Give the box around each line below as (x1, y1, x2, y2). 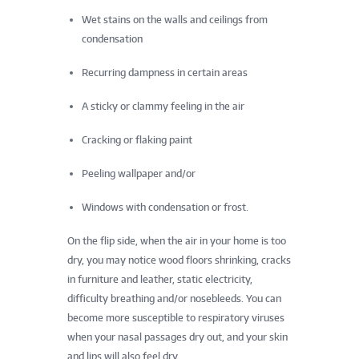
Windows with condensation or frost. (82, 200, 248, 213)
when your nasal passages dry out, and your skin (67, 330, 288, 343)
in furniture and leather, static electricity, (67, 272, 252, 285)
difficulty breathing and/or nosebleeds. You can (67, 292, 281, 305)
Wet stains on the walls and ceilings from (82, 13, 268, 26)
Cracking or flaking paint (82, 133, 192, 146)
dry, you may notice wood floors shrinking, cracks (67, 253, 291, 266)
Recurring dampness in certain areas (82, 66, 248, 79)
